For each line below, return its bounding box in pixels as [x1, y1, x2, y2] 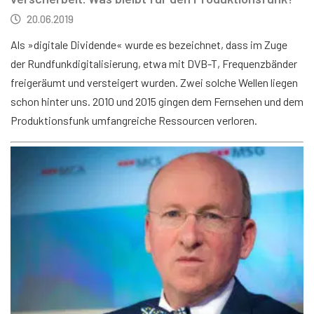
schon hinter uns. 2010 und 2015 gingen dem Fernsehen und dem [11, 94, 303, 108]
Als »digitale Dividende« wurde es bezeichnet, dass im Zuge [11, 37, 287, 51]
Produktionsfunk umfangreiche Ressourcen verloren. [11, 113, 257, 127]
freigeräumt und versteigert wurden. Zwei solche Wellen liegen [11, 75, 298, 89]
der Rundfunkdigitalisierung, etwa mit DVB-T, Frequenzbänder [11, 56, 297, 70]
